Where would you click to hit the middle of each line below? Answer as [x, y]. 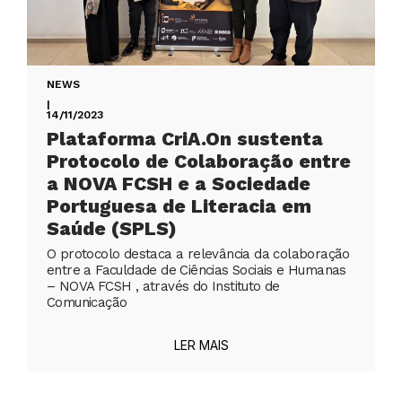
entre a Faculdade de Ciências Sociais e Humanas [197, 271]
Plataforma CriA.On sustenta [185, 139]
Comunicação [87, 303]
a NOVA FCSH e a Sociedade [179, 184]
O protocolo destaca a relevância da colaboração [198, 254]
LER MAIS [201, 345]
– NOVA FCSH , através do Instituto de [163, 287]
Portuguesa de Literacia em [179, 206]
